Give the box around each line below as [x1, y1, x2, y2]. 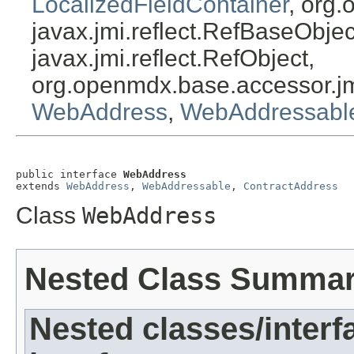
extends [16, 180, 66, 193]
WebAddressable [142, 180, 231, 193]
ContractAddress [243, 180, 338, 193]
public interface [16, 168, 123, 181]
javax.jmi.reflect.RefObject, [32, 45, 314, 72]
